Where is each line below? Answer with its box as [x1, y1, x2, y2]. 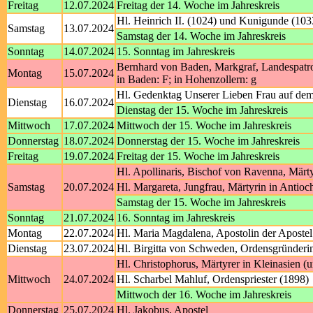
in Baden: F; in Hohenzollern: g [117, 73, 256, 85]
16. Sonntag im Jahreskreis [117, 212, 235, 224]
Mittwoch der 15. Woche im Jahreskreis [117, 119, 291, 131]
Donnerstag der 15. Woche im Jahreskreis [117, 135, 300, 147]
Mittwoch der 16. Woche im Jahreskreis [117, 289, 291, 300]
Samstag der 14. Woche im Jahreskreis [117, 30, 286, 42]
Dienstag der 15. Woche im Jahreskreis [117, 104, 288, 116]
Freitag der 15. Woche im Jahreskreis [117, 150, 279, 162]
